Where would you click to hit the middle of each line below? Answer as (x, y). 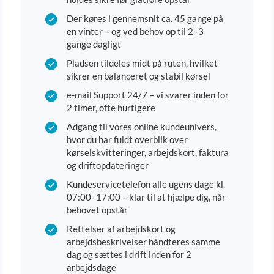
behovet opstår (97, 210)
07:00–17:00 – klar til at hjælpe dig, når (146, 197)
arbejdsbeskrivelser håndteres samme (143, 242)
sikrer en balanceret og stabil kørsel (139, 76)
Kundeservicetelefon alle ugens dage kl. (146, 184)
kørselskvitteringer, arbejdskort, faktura (148, 153)
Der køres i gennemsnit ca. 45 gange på (145, 19)
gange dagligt (94, 44)
